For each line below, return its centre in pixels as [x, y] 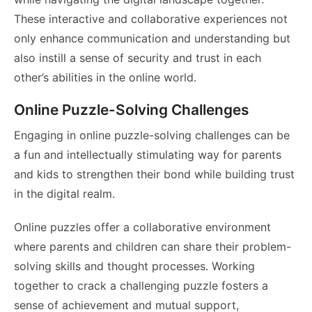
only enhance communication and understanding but [152, 39]
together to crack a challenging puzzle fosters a [141, 286]
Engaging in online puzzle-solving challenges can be [152, 135]
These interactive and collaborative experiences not [151, 19]
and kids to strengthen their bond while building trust [154, 174]
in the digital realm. [64, 194]
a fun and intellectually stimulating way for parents [148, 155]
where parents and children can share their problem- [153, 247]
